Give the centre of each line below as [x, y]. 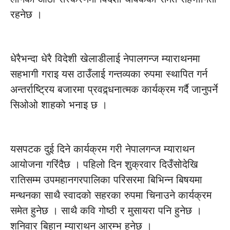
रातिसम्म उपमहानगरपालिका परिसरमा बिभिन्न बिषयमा [106, 180]
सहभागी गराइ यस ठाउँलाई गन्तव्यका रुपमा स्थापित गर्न [109, 74]
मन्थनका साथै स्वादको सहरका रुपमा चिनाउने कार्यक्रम [111, 195]
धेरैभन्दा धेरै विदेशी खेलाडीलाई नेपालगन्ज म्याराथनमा [105, 59]
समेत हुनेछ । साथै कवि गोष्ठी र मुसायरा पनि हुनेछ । [106, 210]
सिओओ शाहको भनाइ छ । [59, 105]
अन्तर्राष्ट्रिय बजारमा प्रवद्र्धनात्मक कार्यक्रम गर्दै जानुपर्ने [114, 89]
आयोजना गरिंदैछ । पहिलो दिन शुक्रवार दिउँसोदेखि [104, 164]
